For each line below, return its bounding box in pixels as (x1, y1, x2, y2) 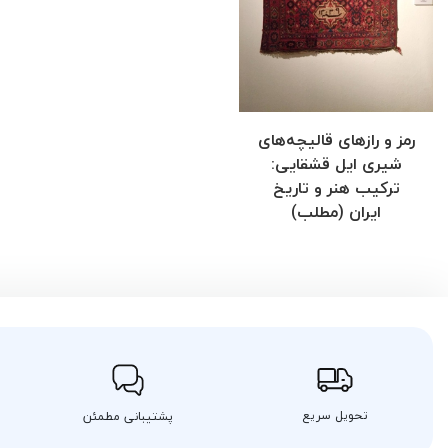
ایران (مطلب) (291, 197, 381, 226)
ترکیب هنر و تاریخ (272, 173, 400, 202)
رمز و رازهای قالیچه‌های (257, 125, 415, 154)
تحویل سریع (302, 404, 369, 426)
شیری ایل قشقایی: (270, 149, 402, 178)
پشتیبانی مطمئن (82, 405, 173, 427)
